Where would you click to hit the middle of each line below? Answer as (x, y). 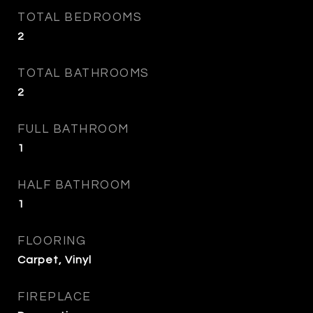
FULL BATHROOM (73, 129)
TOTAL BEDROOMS (80, 17)
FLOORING (52, 241)
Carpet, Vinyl (54, 260)
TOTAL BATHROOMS (83, 73)
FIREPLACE (54, 297)
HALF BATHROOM (74, 185)
